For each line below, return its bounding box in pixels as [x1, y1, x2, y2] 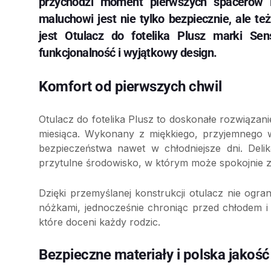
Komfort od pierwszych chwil [39, 78, 222, 96]
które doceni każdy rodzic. [39, 216, 160, 229]
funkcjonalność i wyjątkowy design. [39, 45, 217, 60]
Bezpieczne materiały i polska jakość [39, 246, 270, 264]
